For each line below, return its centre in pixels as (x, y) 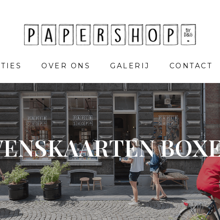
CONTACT (191, 66)
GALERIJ (130, 66)
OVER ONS (66, 66)
